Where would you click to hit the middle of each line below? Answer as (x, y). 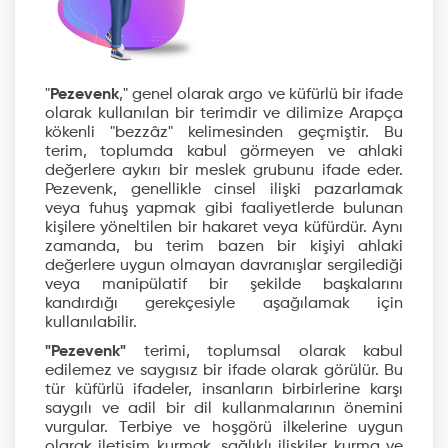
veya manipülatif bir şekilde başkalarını (224, 285)
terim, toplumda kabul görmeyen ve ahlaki (224, 152)
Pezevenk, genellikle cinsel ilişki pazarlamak (224, 190)
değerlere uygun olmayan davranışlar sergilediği (224, 266)
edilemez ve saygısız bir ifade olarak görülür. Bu (224, 371)
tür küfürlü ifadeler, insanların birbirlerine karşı (224, 390)
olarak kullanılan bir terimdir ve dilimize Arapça (224, 114)
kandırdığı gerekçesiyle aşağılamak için (224, 304)
